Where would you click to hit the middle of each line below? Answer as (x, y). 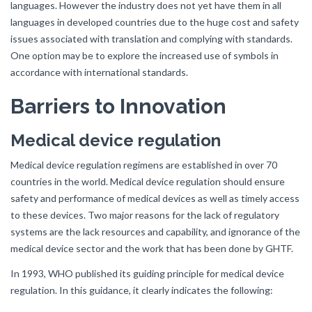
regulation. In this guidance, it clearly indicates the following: (142, 290)
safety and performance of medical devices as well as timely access (155, 198)
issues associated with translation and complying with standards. (151, 39)
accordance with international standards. (99, 72)
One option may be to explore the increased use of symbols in (145, 55)
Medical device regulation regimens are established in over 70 (144, 165)
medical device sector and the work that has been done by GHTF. (152, 248)
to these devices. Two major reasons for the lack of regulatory (145, 215)
